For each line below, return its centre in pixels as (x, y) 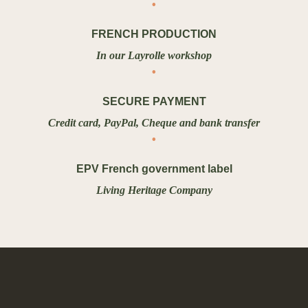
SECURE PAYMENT (154, 102)
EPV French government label (154, 169)
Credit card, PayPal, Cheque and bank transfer (154, 123)
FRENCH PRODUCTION (154, 34)
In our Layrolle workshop (154, 56)
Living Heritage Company (154, 190)
